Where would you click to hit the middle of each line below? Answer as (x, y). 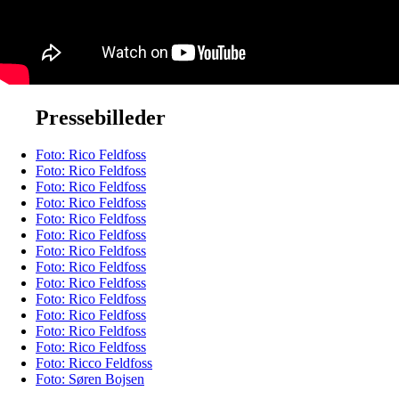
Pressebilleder (101, 117)
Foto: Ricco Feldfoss (94, 363)
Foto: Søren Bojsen (90, 379)
